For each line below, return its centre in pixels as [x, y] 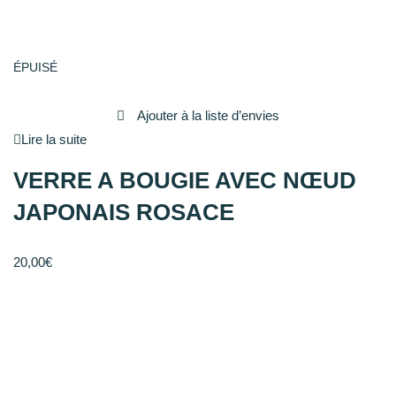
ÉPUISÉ [35, 68]
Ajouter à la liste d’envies [208, 116]
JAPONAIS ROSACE [124, 213]
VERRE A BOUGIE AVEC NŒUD [185, 181]
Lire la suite [54, 140]
